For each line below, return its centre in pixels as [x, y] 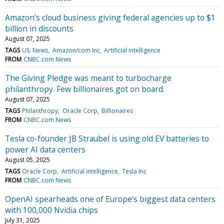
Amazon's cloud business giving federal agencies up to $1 [110, 18]
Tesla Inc [134, 171]
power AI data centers [45, 150]
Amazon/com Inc [76, 50]
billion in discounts [39, 29]
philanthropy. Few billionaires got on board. [85, 89]
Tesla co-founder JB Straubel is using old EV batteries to [107, 139]
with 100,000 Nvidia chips [51, 210]
